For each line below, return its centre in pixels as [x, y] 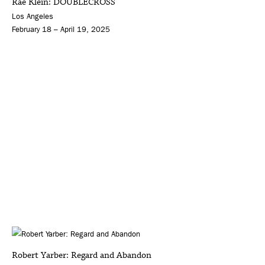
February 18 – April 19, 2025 [61, 30]
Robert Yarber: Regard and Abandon [82, 255]
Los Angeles [33, 17]
